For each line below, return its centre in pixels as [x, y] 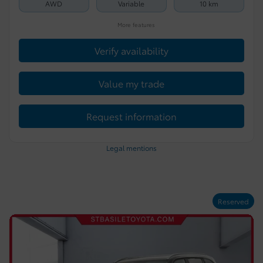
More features [135, 24]
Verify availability [131, 50]
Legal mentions [131, 148]
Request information [131, 116]
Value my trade [131, 83]
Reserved [233, 201]
